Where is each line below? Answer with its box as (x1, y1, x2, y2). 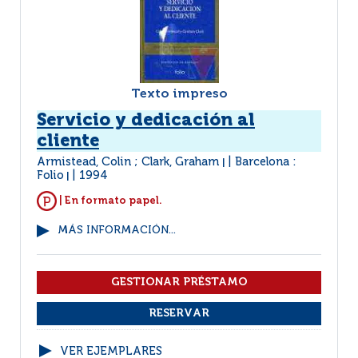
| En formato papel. (57, 195, 162, 206)
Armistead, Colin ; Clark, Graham (37, 157, 222, 168)
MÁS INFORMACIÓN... (58, 225, 176, 236)
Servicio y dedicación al (37, 112, 255, 129)
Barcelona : (235, 157, 296, 168)
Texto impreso (130, 88, 228, 101)
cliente (37, 133, 99, 150)
